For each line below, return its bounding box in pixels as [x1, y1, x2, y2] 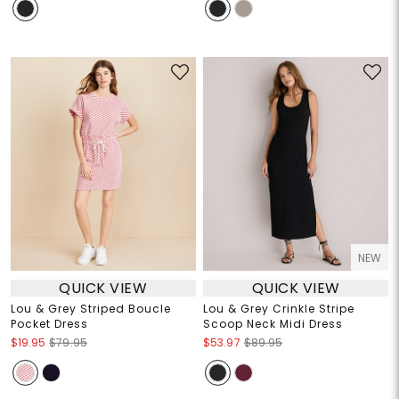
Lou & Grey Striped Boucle [10, 301, 171, 317]
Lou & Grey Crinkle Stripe [203, 301, 354, 317]
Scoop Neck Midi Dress [203, 316, 343, 332]
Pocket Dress [10, 316, 88, 332]
